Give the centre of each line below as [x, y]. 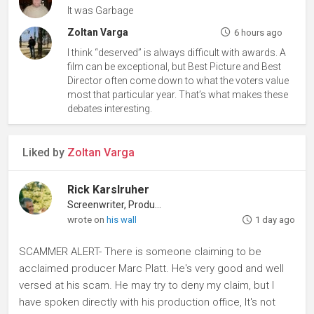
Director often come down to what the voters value [178, 80]
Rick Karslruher [109, 189]
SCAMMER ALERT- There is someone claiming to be [140, 251]
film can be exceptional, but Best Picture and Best [175, 66]
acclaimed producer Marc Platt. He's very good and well [151, 268]
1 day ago [275, 219]
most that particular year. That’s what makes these [178, 94]
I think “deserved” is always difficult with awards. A [177, 52]
